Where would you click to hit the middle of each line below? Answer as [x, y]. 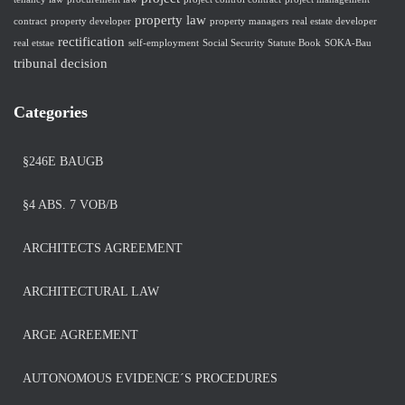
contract [30, 21]
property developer [91, 21]
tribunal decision [61, 63]
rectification [91, 41]
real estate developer [334, 21]
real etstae [34, 43]
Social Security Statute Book [262, 43]
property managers [249, 21]
